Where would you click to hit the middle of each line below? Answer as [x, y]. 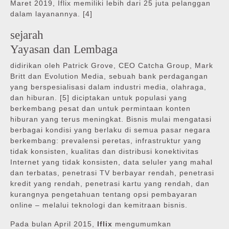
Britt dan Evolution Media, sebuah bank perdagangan [109, 76]
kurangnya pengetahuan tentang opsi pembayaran [104, 194]
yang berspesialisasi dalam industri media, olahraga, [108, 87]
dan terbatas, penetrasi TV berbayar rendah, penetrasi [112, 173]
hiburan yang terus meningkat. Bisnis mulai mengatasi [111, 119]
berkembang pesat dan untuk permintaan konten [100, 109]
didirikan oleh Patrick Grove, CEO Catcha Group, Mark [112, 66]
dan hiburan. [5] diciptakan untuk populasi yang [99, 98]
